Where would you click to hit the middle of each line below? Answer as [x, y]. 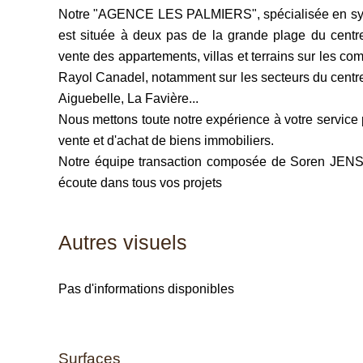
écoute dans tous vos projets [140, 183]
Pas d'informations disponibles [146, 289]
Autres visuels [123, 242]
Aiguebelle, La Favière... [128, 98]
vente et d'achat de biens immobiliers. [166, 141]
